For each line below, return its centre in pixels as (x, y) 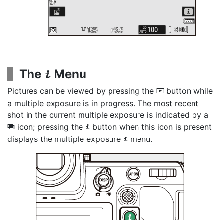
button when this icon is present (151, 127)
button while (188, 91)
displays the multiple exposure (65, 139)
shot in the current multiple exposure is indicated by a (108, 115)
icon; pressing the (50, 127)
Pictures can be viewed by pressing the (82, 91)
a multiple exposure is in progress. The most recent (103, 103)
